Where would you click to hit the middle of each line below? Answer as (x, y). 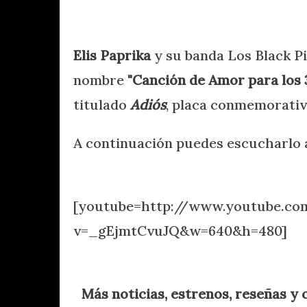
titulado (102, 104)
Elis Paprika (112, 55)
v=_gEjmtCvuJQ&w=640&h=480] (180, 230)
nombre (99, 79)
